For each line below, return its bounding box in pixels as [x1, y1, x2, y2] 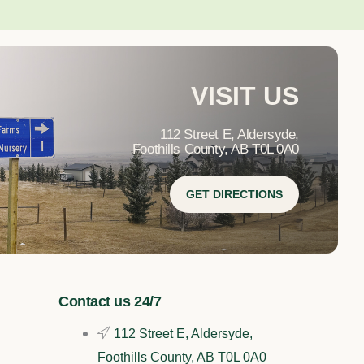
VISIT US [191, 81, 299, 111]
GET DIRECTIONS [186, 188, 283, 201]
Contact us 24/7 [58, 293, 162, 310]
